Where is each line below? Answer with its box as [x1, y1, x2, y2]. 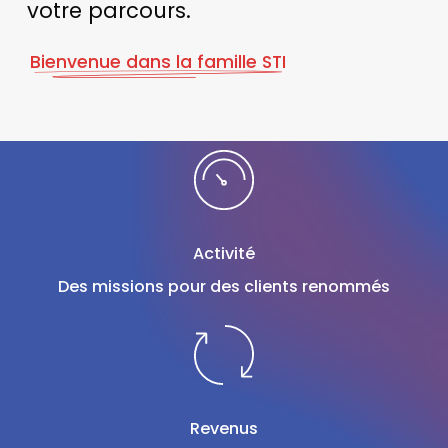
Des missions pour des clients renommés [57, 275, 390, 299]
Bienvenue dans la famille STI [30, 50, 287, 75]
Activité [192, 242, 255, 266]
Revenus [189, 417, 258, 441]
